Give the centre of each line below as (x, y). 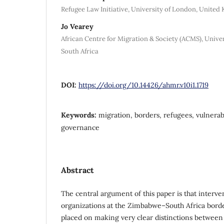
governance (80, 127)
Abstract (77, 170)
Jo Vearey (77, 26)
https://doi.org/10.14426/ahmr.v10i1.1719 (143, 85)
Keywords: (80, 115)
